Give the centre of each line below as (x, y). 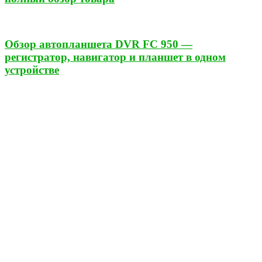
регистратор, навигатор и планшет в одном (115, 57)
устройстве (32, 70)
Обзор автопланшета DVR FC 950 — (99, 44)
